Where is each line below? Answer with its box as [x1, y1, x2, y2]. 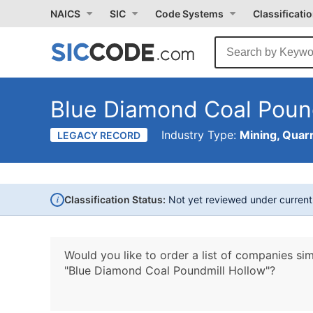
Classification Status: [64, 194, 166, 205]
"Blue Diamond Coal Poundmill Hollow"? [64, 263, 275, 277]
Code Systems [155, 8, 224, 20]
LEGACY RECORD [57, 129, 140, 141]
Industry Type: [161, 128, 240, 142]
